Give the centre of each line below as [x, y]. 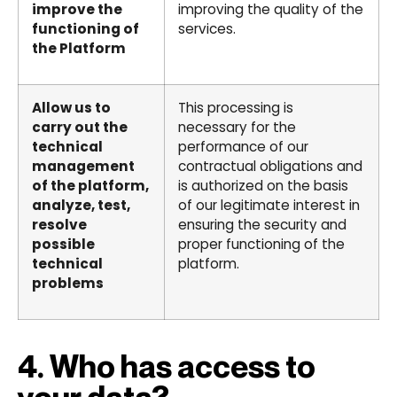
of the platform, [90, 185]
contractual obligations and [270, 166]
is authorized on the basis [263, 185]
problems [68, 283]
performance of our [243, 146]
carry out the [80, 127]
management [83, 166]
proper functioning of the [261, 244]
